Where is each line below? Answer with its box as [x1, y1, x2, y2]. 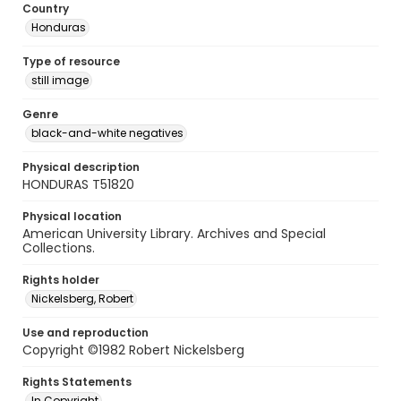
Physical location [22, 209, 122, 224]
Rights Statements [22, 374, 132, 389]
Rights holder [22, 272, 99, 287]
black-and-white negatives [31, 125, 183, 141]
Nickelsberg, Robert [31, 291, 133, 306]
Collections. [22, 239, 95, 257]
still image [31, 73, 89, 88]
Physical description [22, 159, 140, 175]
